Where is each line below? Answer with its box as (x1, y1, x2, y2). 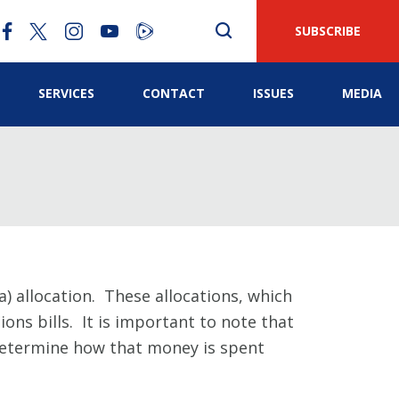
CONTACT (142, 85, 205, 102)
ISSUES (253, 85, 294, 102)
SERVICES (38, 85, 94, 102)
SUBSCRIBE (295, 22, 361, 39)
